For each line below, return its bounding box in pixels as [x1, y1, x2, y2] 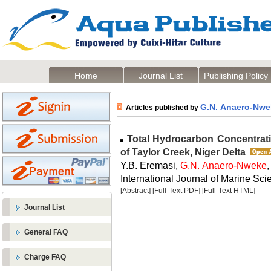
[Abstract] [120, 186, 151, 195]
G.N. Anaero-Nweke [180, 160, 267, 171]
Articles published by [122, 103, 200, 112]
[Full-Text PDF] [152, 186, 200, 195]
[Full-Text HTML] [202, 186, 255, 195]
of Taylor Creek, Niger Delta [120, 146, 246, 157]
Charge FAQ [24, 253, 66, 261]
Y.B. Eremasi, [120, 160, 180, 171]
